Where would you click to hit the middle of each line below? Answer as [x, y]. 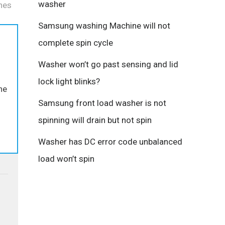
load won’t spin [66, 159]
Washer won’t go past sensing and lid [108, 65]
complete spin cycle [76, 43]
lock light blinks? [69, 82]
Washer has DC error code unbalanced [110, 142]
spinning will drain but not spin [95, 120]
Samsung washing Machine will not [104, 26]
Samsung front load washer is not [102, 103]
